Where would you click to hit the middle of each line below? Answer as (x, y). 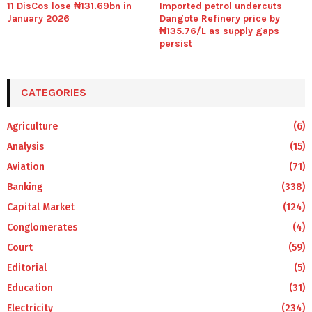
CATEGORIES (54, 92)
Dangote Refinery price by (220, 18)
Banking (25, 187)
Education (30, 288)
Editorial (27, 267)
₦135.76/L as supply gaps (219, 31)
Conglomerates (42, 227)
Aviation (26, 166)
